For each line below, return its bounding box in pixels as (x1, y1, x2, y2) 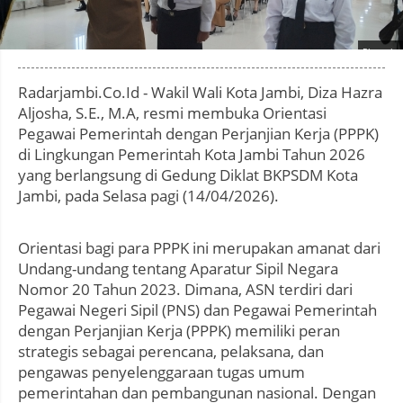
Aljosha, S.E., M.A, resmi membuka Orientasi (18, 103, 327, 124)
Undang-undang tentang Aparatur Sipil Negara (18, 258, 338, 280)
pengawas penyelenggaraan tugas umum (18, 362, 305, 383)
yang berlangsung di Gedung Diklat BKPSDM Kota (18, 165, 358, 186)
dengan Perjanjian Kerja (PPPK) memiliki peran (18, 320, 340, 342)
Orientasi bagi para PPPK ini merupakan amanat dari (18, 237, 381, 259)
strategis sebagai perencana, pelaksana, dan (18, 341, 324, 363)
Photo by (363, 45, 400, 58)
